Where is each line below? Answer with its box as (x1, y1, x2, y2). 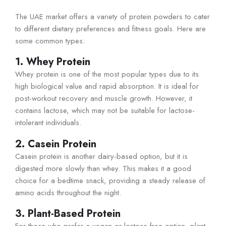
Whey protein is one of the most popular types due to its (15, 69, 199, 80)
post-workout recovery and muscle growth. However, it (15, 93, 192, 104)
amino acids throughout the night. (15, 187, 121, 198)
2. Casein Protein (15, 136, 96, 151)
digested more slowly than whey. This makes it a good (15, 162, 191, 174)
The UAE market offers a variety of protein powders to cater (15, 11, 210, 22)
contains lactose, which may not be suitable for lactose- (15, 105, 195, 117)
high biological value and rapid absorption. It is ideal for (15, 81, 199, 92)
